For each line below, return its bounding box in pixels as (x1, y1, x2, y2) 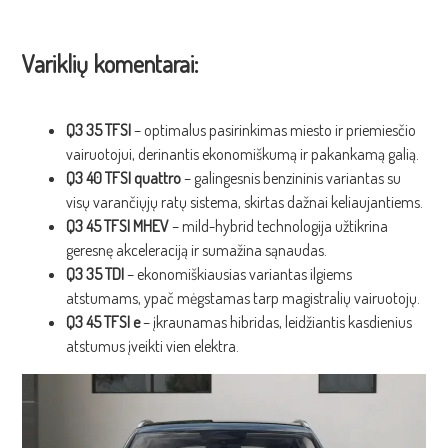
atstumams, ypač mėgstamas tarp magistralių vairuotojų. (65, 287, 420, 308)
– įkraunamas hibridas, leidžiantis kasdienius (139, 311, 412, 332)
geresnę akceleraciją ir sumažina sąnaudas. (65, 239, 327, 260)
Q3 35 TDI (65, 263, 124, 284)
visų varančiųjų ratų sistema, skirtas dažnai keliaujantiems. (65, 191, 423, 212)
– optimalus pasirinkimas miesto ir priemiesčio (130, 119, 416, 140)
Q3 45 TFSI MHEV (65, 215, 169, 236)
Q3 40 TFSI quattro (65, 167, 181, 188)
